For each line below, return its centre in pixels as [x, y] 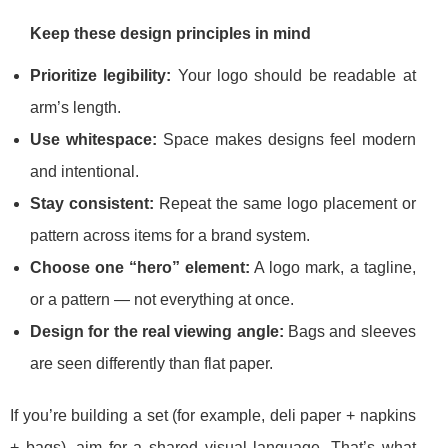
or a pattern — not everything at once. [162, 300]
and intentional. [84, 172]
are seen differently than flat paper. [151, 364]
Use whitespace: [93, 140]
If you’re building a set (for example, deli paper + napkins [213, 416]
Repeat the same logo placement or [284, 204]
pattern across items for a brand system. [170, 236]
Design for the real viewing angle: [157, 332]
